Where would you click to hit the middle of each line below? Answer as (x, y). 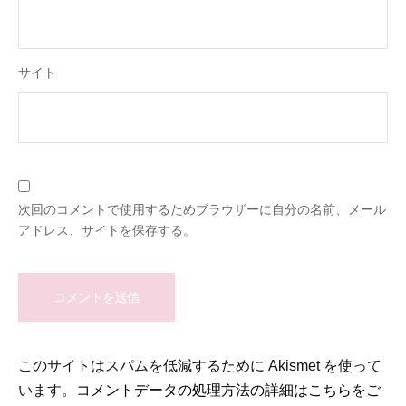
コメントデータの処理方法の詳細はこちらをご (228, 389)
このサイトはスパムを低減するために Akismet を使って (200, 365)
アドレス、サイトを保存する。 (107, 230)
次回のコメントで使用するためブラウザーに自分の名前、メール (202, 209)
